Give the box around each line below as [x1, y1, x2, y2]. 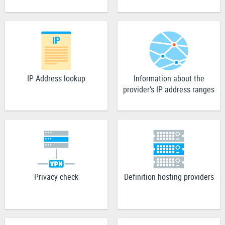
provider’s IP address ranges [123, 84, 214, 95]
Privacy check [34, 171, 78, 183]
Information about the [133, 73, 204, 84]
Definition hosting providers [124, 171, 214, 183]
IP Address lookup [27, 73, 85, 84]
